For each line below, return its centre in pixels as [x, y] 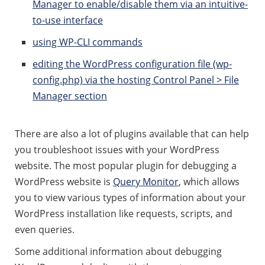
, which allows [209, 182]
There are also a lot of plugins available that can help [132, 134]
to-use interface [68, 20]
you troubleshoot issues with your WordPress [117, 150]
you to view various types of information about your [130, 198]
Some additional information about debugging [118, 251]
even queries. [45, 230]
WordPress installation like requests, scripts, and [124, 214]
